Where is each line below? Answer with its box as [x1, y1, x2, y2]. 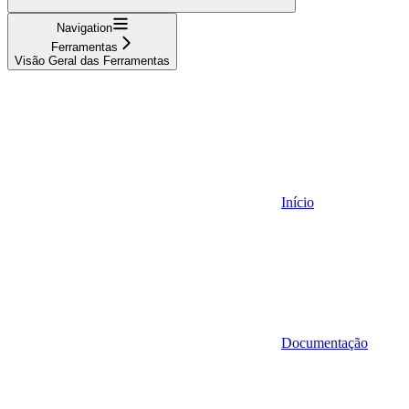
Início [281, 194, 314, 210]
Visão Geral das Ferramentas [15, 53, 170, 68]
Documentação [281, 334, 368, 351]
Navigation [56, 20, 112, 35]
